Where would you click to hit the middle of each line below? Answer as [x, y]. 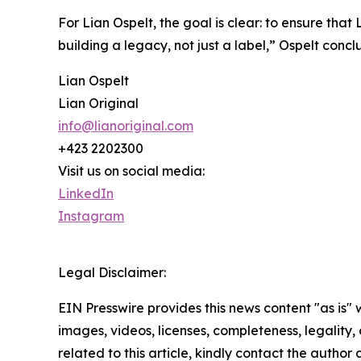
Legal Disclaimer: [112, 272]
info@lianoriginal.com [126, 125]
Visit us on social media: [131, 170]
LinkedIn [86, 193]
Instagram [91, 216]
